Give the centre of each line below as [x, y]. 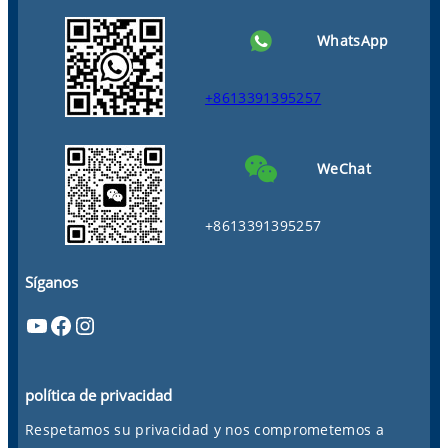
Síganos [52, 281]
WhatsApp [353, 41]
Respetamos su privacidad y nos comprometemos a [204, 430]
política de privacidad [99, 394]
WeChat [344, 169]
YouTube [31, 324]
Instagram [83, 324]
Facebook [55, 324]
